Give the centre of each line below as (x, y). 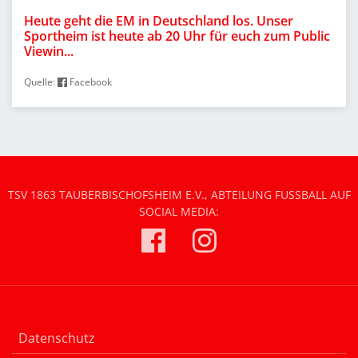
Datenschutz (56, 338)
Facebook (89, 82)
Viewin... (49, 51)
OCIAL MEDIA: (177, 211)
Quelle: (41, 82)
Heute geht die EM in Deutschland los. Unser (159, 21)
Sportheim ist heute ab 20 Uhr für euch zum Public (177, 36)
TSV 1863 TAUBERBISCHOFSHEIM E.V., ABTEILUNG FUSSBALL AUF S (179, 194)
